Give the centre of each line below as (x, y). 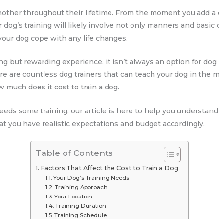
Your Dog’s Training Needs (91, 178)
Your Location (74, 196)
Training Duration (81, 206)
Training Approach (81, 187)
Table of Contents (74, 153)
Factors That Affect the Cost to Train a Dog (109, 168)
